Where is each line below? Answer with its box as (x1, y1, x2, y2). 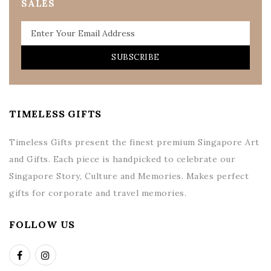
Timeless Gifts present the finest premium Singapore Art (9, 136, 260, 148)
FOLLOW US (9, 218, 76, 230)
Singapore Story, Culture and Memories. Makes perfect (9, 170, 249, 181)
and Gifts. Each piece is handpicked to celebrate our (9, 153, 235, 165)
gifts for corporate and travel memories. (9, 187, 186, 198)
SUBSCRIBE (111, 51, 160, 62)
